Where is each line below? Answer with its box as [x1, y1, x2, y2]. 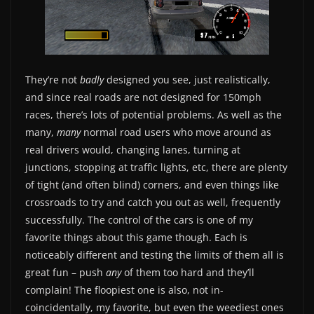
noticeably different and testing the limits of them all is [25, 247, 284, 261]
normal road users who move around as [81, 125, 271, 139]
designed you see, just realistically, [104, 72, 271, 86]
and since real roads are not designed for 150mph [25, 90, 261, 104]
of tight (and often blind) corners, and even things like [25, 177, 279, 191]
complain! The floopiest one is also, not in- [25, 282, 224, 296]
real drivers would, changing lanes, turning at [25, 142, 240, 156]
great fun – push [25, 265, 106, 279]
